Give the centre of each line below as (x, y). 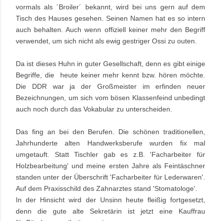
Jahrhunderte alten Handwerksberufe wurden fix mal (110, 143)
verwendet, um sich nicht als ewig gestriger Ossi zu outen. (106, 41)
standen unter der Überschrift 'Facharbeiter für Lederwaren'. (110, 177)
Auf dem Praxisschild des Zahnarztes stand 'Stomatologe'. (107, 189)
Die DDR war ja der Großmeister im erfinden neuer (110, 87)
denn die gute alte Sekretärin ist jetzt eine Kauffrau (110, 211)
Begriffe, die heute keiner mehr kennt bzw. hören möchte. (110, 75)
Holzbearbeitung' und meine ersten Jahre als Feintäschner (110, 166)
